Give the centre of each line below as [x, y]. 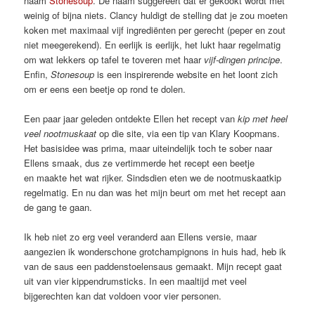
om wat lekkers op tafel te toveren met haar [114, 59]
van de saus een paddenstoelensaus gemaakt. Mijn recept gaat [153, 266]
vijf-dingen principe [242, 59]
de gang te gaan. [58, 207]
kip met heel [263, 118]
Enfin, [38, 74]
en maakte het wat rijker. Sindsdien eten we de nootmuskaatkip [153, 178]
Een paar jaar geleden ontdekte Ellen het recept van [131, 118]
